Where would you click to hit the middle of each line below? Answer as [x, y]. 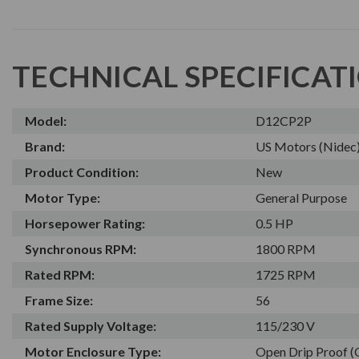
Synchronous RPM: [81, 248]
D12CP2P [284, 120]
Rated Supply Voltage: [91, 325]
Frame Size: [59, 300]
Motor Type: [63, 197]
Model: [46, 120]
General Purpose [302, 197]
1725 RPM [286, 274]
